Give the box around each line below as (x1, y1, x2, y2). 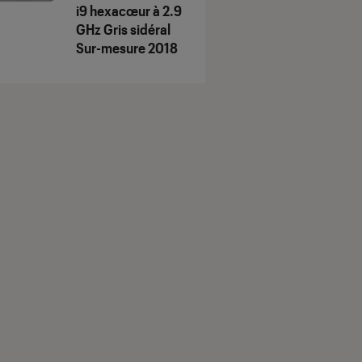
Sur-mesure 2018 (76, 39, 178, 57)
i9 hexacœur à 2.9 (76, 2, 182, 20)
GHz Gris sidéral (76, 20, 170, 39)
